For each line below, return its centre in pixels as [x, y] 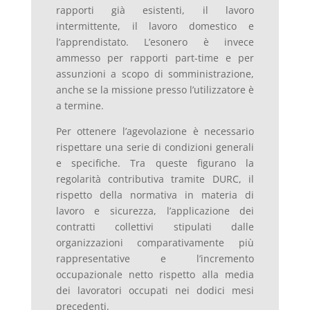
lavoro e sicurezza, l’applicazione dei [155, 211]
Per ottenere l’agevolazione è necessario [155, 131]
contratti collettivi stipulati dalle [155, 227]
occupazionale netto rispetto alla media [155, 275]
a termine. [80, 106]
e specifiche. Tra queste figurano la [155, 163]
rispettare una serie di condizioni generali [155, 147]
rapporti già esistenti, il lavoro [155, 10]
